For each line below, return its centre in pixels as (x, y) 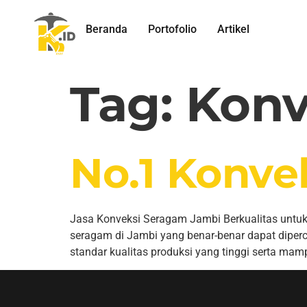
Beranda (107, 29)
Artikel (233, 29)
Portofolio (172, 29)
